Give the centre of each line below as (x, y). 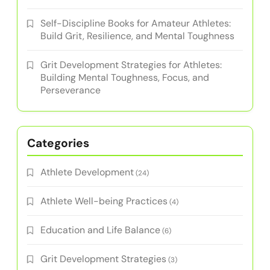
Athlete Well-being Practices (104, 201)
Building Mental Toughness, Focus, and (125, 78)
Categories (58, 143)
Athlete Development (87, 172)
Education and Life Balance (100, 230)
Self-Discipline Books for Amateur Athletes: (136, 24)
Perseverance (71, 90)
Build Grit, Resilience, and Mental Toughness (137, 36)
